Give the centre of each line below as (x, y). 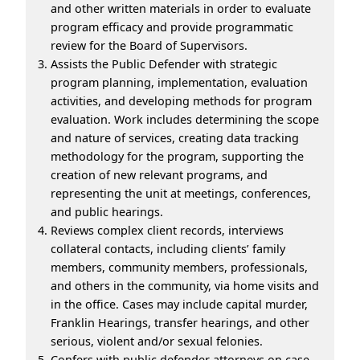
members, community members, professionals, (179, 267)
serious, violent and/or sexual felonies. (157, 341)
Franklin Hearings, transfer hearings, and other (180, 322)
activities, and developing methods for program (181, 100)
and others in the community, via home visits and (185, 285)
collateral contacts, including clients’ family (168, 248)
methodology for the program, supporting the (177, 156)
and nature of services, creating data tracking (175, 137)
